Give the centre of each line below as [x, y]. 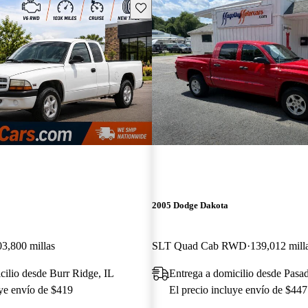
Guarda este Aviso [172, 7]
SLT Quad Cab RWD [199, 245]
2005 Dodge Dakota [190, 205]
